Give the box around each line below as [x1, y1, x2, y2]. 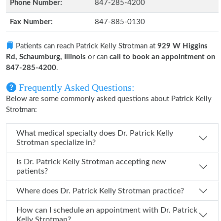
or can [86, 53, 110, 61]
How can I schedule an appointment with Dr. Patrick [16, 206, 160, 214]
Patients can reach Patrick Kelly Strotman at [14, 42, 157, 50]
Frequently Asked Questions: [16, 82, 135, 93]
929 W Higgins [157, 42, 208, 50]
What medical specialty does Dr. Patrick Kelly [16, 129, 117, 137]
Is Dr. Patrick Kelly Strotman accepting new [16, 158, 24, 166]
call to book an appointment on [110, 53, 215, 61]
